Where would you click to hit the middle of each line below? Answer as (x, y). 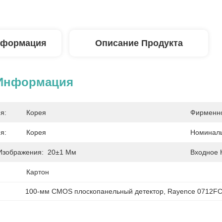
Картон (38, 172)
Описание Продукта (139, 43)
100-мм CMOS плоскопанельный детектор (94, 191)
